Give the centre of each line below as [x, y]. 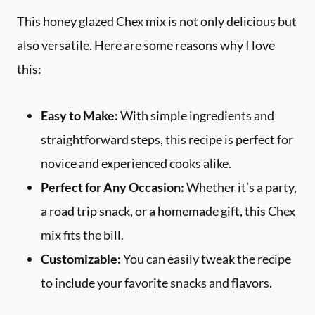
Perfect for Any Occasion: [112, 187]
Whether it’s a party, [240, 187]
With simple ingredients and [196, 116]
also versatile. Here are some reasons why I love [146, 45]
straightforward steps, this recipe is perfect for [167, 140]
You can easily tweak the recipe [206, 259]
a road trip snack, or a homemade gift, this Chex [168, 211]
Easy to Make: [79, 116]
